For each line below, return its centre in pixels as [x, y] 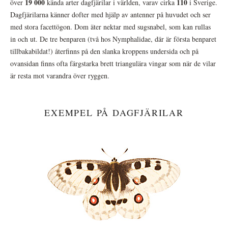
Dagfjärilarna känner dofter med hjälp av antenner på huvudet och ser [110, 15]
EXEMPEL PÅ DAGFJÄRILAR [114, 113]
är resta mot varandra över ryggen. [60, 76]
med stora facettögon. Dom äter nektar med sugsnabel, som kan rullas [110, 27]
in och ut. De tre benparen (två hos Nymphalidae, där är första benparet [113, 39]
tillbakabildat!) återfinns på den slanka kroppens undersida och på [104, 51]
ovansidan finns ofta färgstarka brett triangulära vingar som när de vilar [113, 64]
